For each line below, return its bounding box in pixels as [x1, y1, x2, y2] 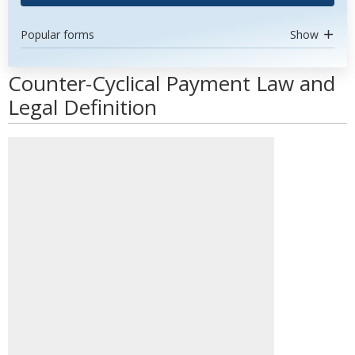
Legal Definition [8, 93, 157, 121]
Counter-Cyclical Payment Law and [8, 69, 335, 97]
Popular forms [21, 27, 94, 42]
